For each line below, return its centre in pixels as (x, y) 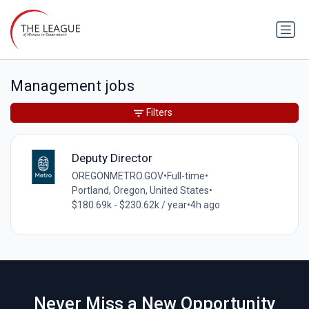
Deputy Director (112, 158)
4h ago (205, 205)
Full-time (186, 176)
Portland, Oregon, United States (140, 190)
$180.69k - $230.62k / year (129, 205)
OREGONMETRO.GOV (117, 176)
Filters (159, 113)
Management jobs (73, 86)
